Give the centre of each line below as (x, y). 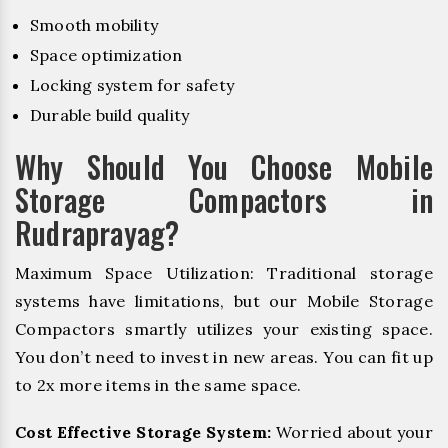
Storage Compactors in (224, 200)
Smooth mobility (94, 25)
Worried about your (352, 432)
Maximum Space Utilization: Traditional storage (224, 273)
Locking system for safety (132, 85)
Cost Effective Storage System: (143, 432)
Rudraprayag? (97, 233)
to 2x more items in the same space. (158, 385)
